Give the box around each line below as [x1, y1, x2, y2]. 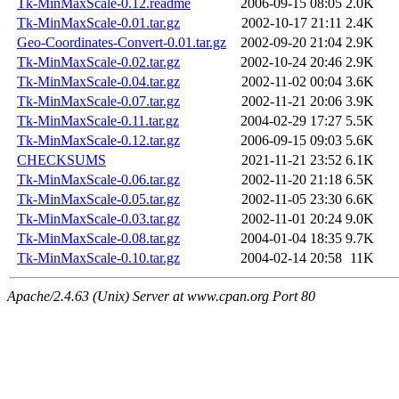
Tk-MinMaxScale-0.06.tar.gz [17, 172, 180, 188]
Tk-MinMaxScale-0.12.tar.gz [17, 133, 180, 149]
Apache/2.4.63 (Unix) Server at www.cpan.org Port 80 [7, 289, 315, 305]
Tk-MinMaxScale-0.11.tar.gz [17, 113, 179, 129]
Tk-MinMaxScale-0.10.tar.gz [17, 250, 180, 266]
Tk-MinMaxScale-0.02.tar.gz [17, 54, 180, 70]
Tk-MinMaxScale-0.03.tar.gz [17, 211, 180, 227]
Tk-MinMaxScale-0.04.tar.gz [17, 74, 180, 90]
